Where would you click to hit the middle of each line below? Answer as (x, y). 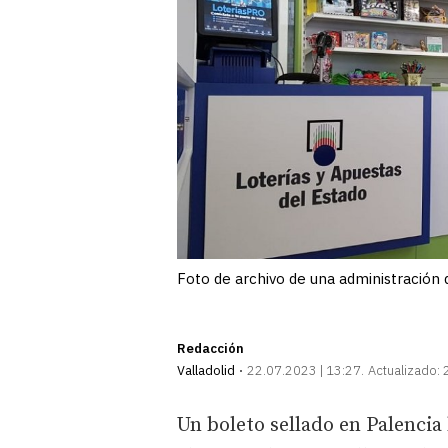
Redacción (210, 348)
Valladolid (206, 370)
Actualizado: (404, 370)
